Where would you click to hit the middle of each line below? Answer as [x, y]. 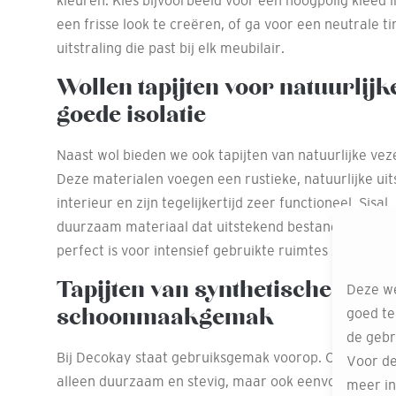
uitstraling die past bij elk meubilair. [171, 48]
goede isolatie [131, 115]
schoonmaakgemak [165, 317]
